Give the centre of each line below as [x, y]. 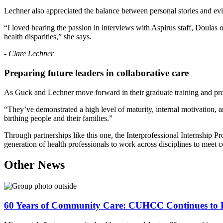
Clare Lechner [31, 54]
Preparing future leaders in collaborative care [96, 73]
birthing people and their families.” [58, 118]
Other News [34, 165]
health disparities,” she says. [48, 37]
